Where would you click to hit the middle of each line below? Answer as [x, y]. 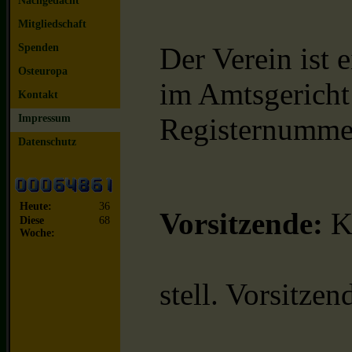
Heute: [36, 207]
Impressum [44, 119]
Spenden [38, 48]
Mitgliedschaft [52, 24]
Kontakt [38, 95]
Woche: [38, 233]
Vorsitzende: [242, 224]
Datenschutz [47, 142]
